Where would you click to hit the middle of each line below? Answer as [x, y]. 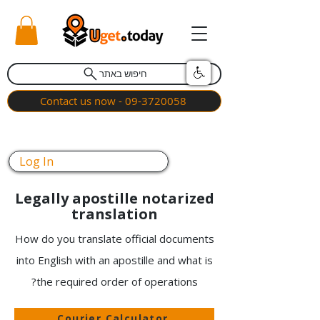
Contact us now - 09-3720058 [113, 101]
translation [114, 214]
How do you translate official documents [114, 238]
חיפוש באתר [123, 74]
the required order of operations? [117, 281]
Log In [36, 161]
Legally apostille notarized [114, 198]
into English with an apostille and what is [114, 260]
